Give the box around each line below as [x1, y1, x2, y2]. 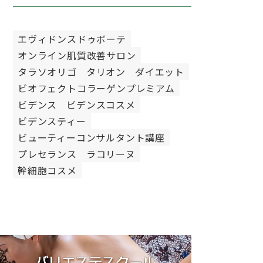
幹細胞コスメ [18, 163, 77, 177]
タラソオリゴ [18, 65, 77, 79]
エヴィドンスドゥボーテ [18, 32, 126, 46]
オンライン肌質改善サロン [18, 48, 136, 62]
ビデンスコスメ [66, 97, 136, 112]
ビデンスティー [18, 114, 86, 128]
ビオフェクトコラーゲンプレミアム [18, 81, 175, 95]
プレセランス [18, 147, 77, 161]
